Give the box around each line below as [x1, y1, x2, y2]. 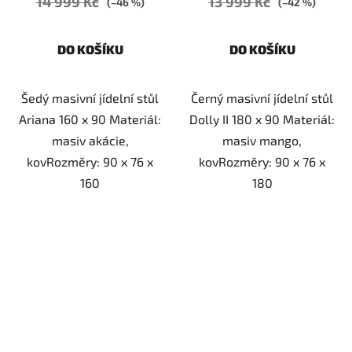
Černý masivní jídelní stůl [191, 90, 333, 106]
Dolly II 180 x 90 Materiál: [189, 112, 335, 127]
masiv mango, [222, 133, 302, 148]
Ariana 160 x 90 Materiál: [19, 112, 161, 127]
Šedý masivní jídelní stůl [21, 90, 159, 106]
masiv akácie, [51, 133, 129, 148]
